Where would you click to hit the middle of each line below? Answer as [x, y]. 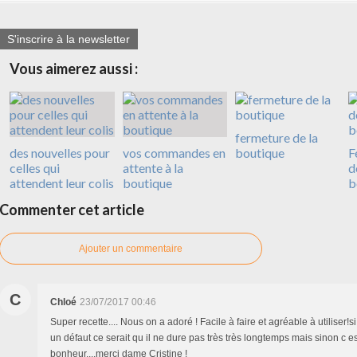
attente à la [153, 167]
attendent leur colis [62, 182]
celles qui [35, 167]
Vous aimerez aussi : [74, 68]
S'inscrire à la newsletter [69, 39]
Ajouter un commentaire [131, 248]
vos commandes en [174, 152]
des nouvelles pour [60, 152]
